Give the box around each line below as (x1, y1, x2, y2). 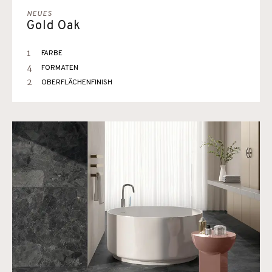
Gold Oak (27, 18, 81, 34)
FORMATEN (41, 63, 78, 73)
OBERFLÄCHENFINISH (41, 78, 112, 87)
